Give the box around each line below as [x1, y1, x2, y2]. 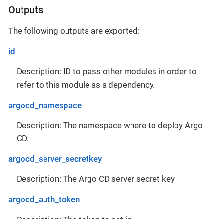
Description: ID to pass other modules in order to [17, 66, 197, 76]
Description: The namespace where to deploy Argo [17, 120, 203, 130]
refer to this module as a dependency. [17, 79, 155, 89]
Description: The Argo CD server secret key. [17, 174, 176, 184]
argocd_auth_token [8, 194, 80, 204]
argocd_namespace [8, 100, 82, 110]
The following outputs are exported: [8, 25, 140, 36]
